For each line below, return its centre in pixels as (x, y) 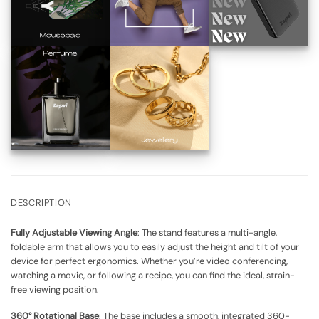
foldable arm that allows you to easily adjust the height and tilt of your (155, 247)
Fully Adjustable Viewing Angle (74, 233)
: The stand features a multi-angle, (207, 233)
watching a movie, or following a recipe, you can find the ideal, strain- (153, 276)
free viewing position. (55, 290)
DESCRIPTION (42, 202)
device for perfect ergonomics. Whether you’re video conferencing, (149, 261)
